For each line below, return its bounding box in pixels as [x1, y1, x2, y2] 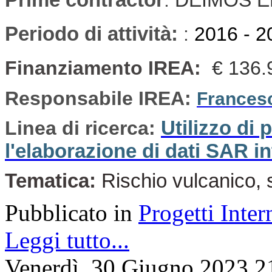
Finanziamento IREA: [5, 56, 206, 79]
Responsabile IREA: [5, 87, 197, 109]
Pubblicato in [5, 199, 132, 226]
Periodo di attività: [5, 22, 183, 45]
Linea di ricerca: [5, 117, 161, 139]
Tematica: [5, 169, 96, 192]
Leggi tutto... [5, 226, 129, 253]
